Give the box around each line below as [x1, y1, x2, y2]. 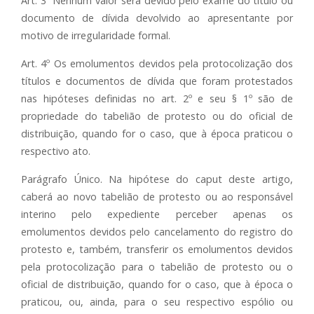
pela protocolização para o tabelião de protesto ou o [21, 260, 293, 273]
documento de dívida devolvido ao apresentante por [21, 11, 293, 25]
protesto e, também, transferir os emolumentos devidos [21, 243, 293, 256]
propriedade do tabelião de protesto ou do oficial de [21, 109, 293, 123]
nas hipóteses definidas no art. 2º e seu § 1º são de [21, 92, 293, 105]
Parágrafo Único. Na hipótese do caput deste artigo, [21, 172, 293, 186]
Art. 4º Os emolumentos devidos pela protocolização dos [21, 57, 293, 70]
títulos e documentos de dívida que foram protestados [21, 74, 293, 88]
